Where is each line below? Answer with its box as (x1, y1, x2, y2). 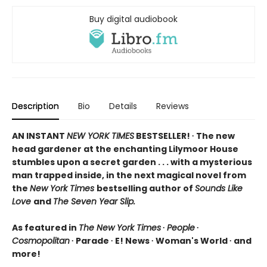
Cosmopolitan (12, 234, 70, 247)
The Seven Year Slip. (53, 195, 135, 207)
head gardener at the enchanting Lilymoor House (12, 142, 238, 155)
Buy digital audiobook (89, 13, 178, 25)
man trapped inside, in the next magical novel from (12, 169, 246, 181)
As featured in (12, 221, 79, 234)
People (167, 221, 195, 234)
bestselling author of (97, 182, 195, 194)
